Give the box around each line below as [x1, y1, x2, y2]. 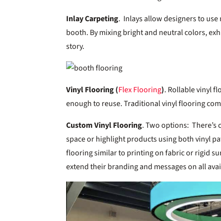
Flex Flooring [118, 84, 162, 95]
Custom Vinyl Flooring [66, 119, 143, 131]
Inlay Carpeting [66, 13, 119, 24]
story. [66, 40, 86, 52]
